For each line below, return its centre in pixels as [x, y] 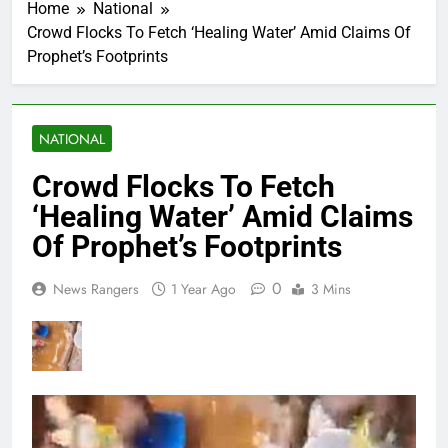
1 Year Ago [203, 289]
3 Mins [331, 289]
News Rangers [96, 289]
